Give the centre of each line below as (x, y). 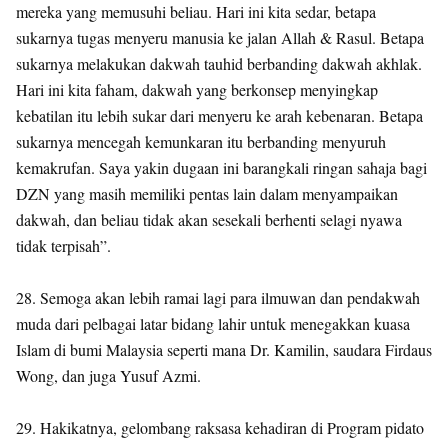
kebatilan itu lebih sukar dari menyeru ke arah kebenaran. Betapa (219, 115)
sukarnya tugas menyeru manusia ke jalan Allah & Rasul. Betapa (220, 37)
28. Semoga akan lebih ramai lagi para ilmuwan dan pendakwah (218, 297)
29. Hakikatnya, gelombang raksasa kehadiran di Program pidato (220, 427)
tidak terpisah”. (63, 245)
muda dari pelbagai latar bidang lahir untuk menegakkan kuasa (213, 323)
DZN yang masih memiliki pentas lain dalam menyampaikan (207, 193)
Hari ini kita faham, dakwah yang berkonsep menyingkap (197, 89)
